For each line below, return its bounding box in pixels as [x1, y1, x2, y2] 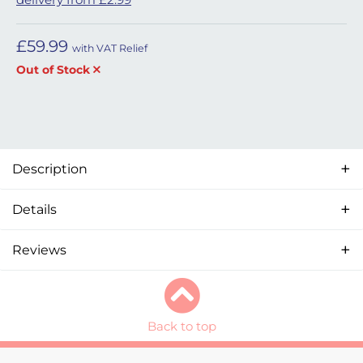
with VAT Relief [72, 42, 147, 54]
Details [12, 202, 57, 217]
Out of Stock [16, 62, 90, 77]
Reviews [12, 242, 66, 258]
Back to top [147, 318, 216, 334]
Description [12, 161, 88, 177]
